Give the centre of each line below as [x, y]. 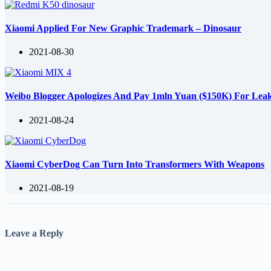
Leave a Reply [34, 233]
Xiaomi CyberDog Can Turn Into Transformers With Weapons [135, 164]
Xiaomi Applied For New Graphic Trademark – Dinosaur [123, 28]
